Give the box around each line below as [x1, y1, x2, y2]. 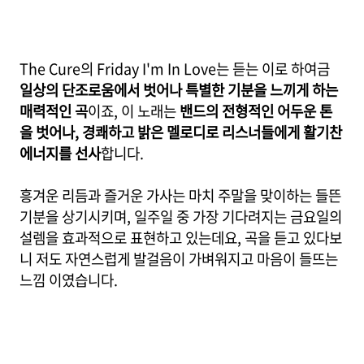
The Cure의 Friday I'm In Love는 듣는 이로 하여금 [19, 58, 330, 80]
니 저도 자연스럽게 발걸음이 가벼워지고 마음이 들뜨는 [19, 248, 338, 270]
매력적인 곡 [19, 100, 88, 122]
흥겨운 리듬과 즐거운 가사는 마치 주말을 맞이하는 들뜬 [19, 184, 341, 206]
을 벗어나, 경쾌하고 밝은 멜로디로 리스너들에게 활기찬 [19, 121, 342, 143]
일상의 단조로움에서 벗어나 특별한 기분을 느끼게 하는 [19, 79, 338, 101]
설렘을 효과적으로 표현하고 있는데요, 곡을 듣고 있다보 [19, 227, 342, 249]
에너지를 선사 [19, 142, 101, 164]
